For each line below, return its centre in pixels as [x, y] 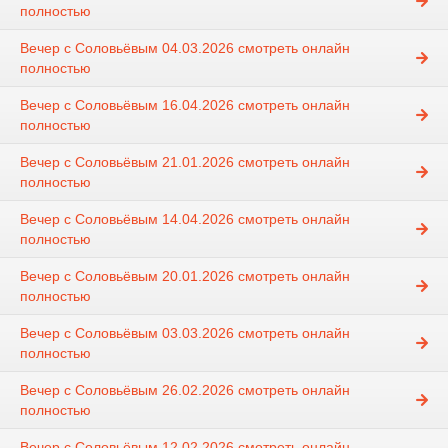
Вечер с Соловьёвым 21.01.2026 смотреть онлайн [185, 162]
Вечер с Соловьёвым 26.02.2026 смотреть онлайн [185, 390]
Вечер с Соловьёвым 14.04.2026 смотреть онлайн [185, 219]
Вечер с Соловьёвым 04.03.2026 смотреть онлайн [185, 48]
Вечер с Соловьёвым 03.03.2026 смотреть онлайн [185, 333]
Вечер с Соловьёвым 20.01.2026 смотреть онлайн [185, 276]
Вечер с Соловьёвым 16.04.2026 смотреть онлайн [185, 105]
